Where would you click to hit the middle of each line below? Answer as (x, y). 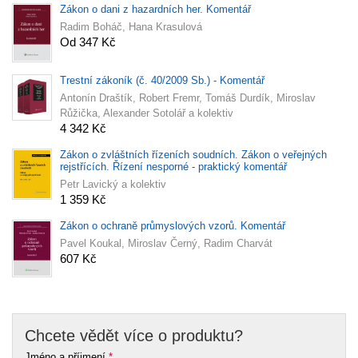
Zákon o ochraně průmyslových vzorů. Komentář (173, 225)
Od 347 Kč (88, 42)
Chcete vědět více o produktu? (134, 336)
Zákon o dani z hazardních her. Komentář (155, 9)
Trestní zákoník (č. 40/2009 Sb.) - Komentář (162, 80)
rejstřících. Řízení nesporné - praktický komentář (173, 166)
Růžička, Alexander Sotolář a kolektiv (147, 113)
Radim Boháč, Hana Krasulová (131, 26)
